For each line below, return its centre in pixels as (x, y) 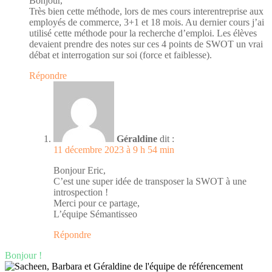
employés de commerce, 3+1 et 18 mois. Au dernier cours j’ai (147, 22)
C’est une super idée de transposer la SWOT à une (150, 181)
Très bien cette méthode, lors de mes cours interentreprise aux (146, 11)
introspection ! (81, 192)
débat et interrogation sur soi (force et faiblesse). (121, 55)
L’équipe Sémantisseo (95, 214)
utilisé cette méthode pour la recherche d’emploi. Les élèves (143, 33)
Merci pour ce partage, (97, 203)
